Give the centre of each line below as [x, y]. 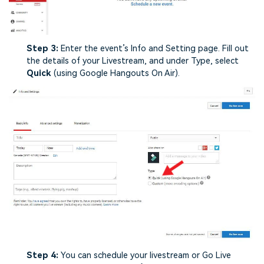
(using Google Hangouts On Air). [117, 73]
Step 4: [42, 255]
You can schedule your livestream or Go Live [145, 255]
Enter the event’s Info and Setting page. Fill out [154, 48]
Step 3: [42, 48]
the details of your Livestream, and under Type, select [133, 61]
